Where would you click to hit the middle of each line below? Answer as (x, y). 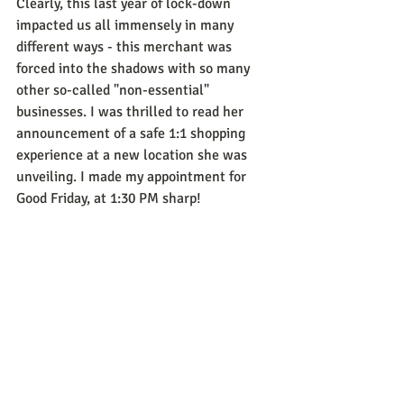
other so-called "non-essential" (115, 90)
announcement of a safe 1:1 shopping (133, 133)
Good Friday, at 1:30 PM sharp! (110, 198)
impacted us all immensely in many (127, 25)
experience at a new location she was (133, 155)
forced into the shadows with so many (135, 68)
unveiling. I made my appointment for (133, 176)
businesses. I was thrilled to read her (132, 111)
